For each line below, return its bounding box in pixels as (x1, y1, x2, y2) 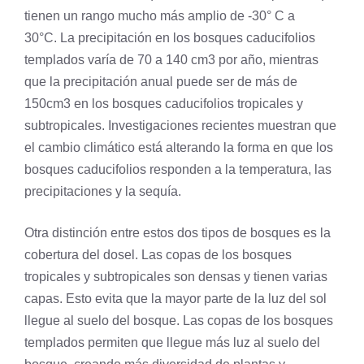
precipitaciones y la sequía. (24, 184, 181, 199)
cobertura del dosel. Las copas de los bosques (24, 248, 292, 262)
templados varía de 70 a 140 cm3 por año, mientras (24, 53, 318, 67)
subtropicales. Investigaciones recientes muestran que (24, 119, 336, 133)
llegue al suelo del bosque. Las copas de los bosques (24, 314, 333, 328)
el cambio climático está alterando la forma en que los (24, 141, 333, 155)
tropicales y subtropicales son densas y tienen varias (24, 270, 327, 284)
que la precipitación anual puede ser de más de (24, 75, 297, 89)
